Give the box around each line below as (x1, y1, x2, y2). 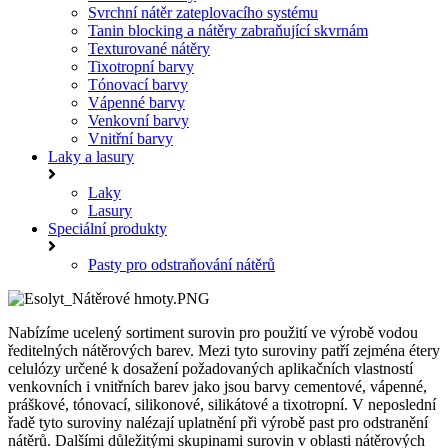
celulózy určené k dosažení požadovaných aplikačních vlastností (8, 359, 413, 377)
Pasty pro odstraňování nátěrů (88, 255, 275, 273)
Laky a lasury (48, 147, 134, 165)
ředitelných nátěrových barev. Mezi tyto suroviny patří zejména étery (8, 341, 440, 359)
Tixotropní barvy (88, 57, 194, 75)
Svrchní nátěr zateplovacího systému (88, 3, 318, 21)
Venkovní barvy (88, 111, 189, 129)
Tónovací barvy (88, 75, 188, 93)
